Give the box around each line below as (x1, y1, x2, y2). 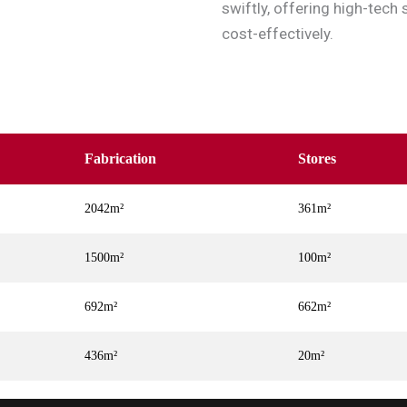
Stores (298, 151, 336, 166)
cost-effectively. (222, 25, 333, 43)
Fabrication (84, 151, 156, 166)
